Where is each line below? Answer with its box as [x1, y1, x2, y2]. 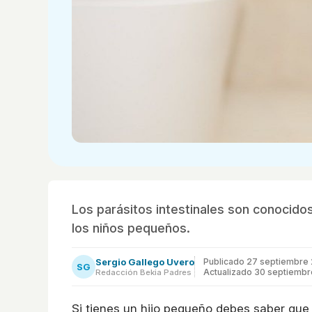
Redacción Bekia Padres [95, 267, 192, 277]
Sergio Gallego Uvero [95, 256, 194, 267]
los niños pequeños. [72, 220, 190, 235]
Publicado [203, 256, 247, 267]
